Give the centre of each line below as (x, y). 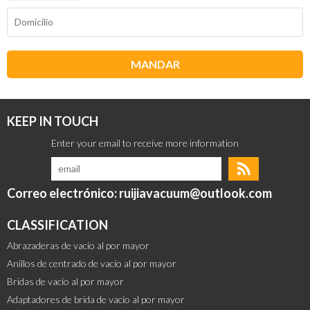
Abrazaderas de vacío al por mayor (78, 246)
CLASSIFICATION (57, 225)
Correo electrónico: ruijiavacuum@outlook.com (139, 193)
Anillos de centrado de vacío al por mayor (92, 264)
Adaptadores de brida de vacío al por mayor (96, 300)
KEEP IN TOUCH (53, 121)
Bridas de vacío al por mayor (65, 282)
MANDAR (155, 64)
